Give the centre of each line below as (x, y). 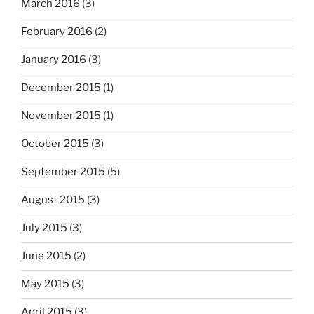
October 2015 (55, 144)
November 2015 (61, 116)
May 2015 (45, 284)
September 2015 (63, 172)
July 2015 (44, 228)
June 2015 (46, 256)
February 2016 (57, 32)
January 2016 (54, 60)
